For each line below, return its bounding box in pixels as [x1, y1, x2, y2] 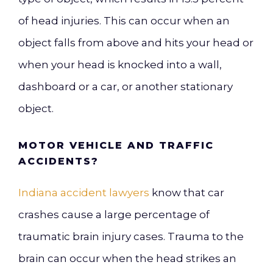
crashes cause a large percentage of [18, 208, 210, 221]
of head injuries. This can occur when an [18, 15, 230, 27]
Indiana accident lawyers [18, 186, 149, 199]
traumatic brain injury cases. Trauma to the [18, 230, 244, 243]
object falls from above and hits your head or [18, 37, 253, 49]
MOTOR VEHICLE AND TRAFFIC [18, 140, 214, 151]
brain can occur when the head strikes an [18, 252, 236, 264]
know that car [149, 186, 224, 199]
